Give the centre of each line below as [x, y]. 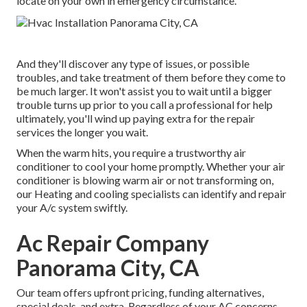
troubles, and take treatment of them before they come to [151, 77]
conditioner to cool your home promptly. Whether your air [151, 166]
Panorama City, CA [108, 267]
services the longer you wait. [82, 132]
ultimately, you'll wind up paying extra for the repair [136, 118]
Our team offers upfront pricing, [93, 292]
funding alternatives [215, 292]
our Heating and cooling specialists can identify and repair [151, 193]
